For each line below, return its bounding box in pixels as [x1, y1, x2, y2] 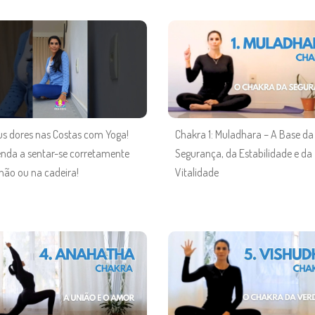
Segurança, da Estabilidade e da [175, 146, 312, 160]
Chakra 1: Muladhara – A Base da [175, 127, 314, 141]
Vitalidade [175, 165, 219, 179]
